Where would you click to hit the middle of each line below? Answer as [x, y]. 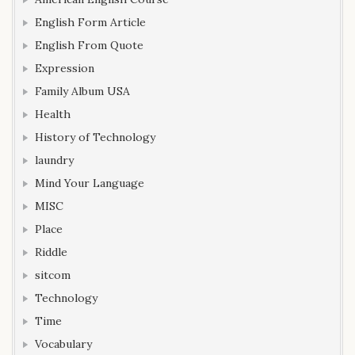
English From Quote [89, 45]
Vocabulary [63, 344]
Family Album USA [82, 91]
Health [53, 114]
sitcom [53, 275]
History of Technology [95, 137]
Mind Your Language [90, 183]
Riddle [51, 252]
